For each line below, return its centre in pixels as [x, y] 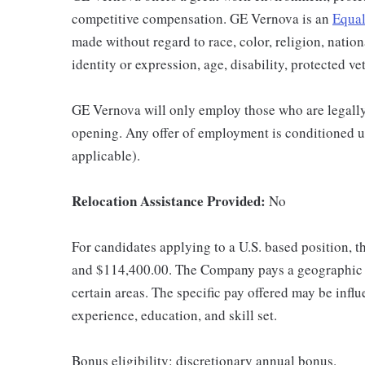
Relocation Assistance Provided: [170, 201]
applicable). [106, 155]
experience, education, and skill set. [174, 315]
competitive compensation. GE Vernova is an [202, 18]
